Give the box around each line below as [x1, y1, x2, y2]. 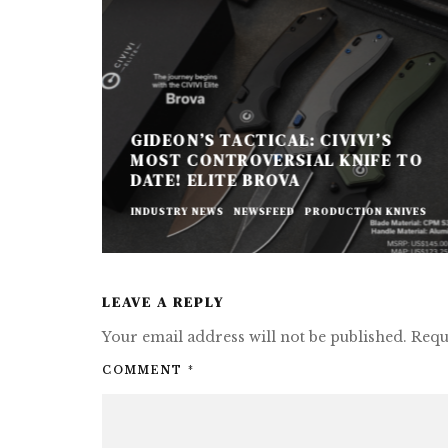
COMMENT [102, 363, 188, 377]
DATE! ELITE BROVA [130, 168, 300, 191]
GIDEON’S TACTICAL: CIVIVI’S [130, 128, 392, 151]
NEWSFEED [233, 204, 295, 218]
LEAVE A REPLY [102, 291, 224, 312]
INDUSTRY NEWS [130, 204, 224, 218]
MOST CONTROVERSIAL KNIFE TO [130, 148, 423, 171]
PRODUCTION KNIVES [304, 204, 427, 218]
